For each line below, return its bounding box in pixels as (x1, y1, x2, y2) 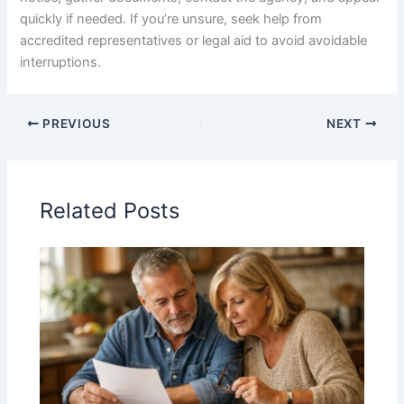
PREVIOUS (39, 116, 111, 132)
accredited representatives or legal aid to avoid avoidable (20, 32, 368, 50)
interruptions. (20, 54, 102, 71)
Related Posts (40, 197, 180, 224)
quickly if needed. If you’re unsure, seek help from (20, 11, 323, 28)
